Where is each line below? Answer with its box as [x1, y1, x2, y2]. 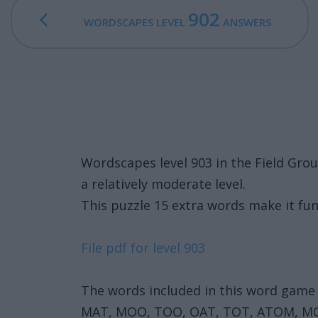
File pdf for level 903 [81, 239, 205, 256]
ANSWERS [219, 15, 271, 29]
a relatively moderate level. [81, 175, 246, 192]
